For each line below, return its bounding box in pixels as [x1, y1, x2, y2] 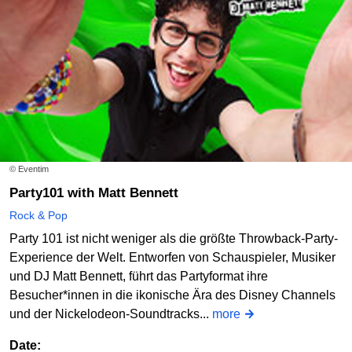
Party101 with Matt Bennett [18, 185, 178, 201]
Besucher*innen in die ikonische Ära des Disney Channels [9, 288, 335, 302]
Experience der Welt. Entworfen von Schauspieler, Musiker [9, 251, 335, 265]
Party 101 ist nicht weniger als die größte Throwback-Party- [9, 232, 338, 246]
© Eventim [9, 164, 49, 174]
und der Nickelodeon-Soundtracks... [9, 307, 212, 321]
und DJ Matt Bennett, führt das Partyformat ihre [9, 269, 268, 284]
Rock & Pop [9, 209, 68, 222]
